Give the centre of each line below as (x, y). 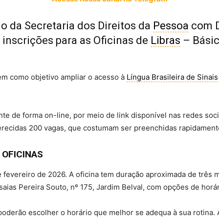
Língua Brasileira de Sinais (172, 77)
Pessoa (171, 26)
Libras (165, 41)
